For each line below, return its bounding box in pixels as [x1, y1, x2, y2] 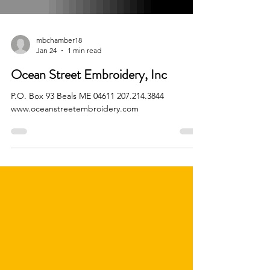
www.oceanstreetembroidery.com [11, 125, 139, 136]
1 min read [67, 67, 101, 77]
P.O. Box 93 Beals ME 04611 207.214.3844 [11, 112, 79, 123]
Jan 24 [36, 67, 57, 77]
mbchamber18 [36, 57, 82, 66]
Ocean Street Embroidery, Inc [11, 87, 167, 105]
